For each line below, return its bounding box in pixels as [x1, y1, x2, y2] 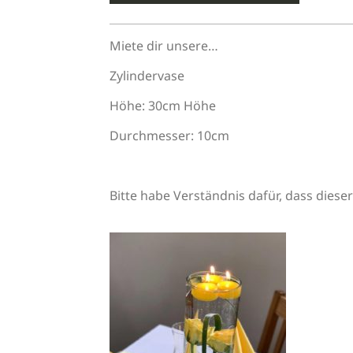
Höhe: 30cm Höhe [109, 97, 216, 115]
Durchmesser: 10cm [109, 127, 229, 145]
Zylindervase [109, 67, 184, 85]
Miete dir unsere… [109, 37, 218, 55]
